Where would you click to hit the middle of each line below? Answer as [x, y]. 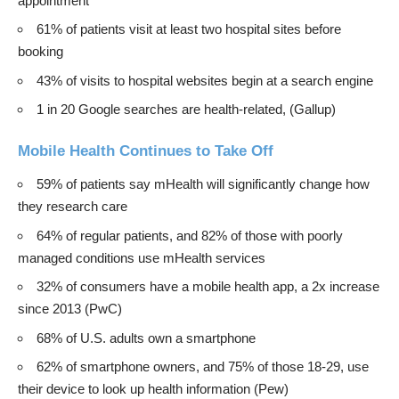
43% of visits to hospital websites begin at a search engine [205, 80]
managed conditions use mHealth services [142, 257]
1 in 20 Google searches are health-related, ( [165, 110]
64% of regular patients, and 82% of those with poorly [190, 235]
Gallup [313, 110]
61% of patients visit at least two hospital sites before [189, 29]
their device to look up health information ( [138, 389]
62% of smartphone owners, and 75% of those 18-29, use [203, 367]
